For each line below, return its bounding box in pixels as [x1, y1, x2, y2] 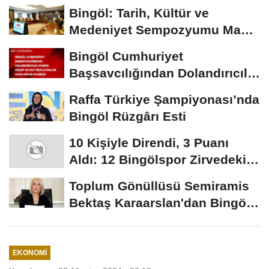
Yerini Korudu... [69, 169, 163, 183]
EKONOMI [12, 249, 47, 257]
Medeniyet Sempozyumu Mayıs [69, 22, 259, 37]
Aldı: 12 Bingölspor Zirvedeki [69, 152, 246, 166]
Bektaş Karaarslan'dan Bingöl [69, 195, 250, 210]
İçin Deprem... [69, 212, 153, 226]
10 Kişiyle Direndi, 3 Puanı [69, 135, 229, 150]
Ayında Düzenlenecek [69, 39, 201, 53]
